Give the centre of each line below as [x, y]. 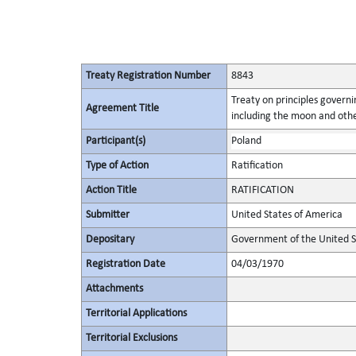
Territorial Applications [136, 313]
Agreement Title [122, 108]
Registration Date [125, 264]
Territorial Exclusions [131, 338]
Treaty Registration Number [148, 76]
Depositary [110, 240]
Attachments [114, 289]
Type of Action [117, 166]
